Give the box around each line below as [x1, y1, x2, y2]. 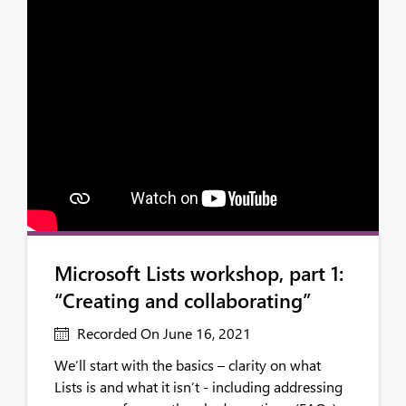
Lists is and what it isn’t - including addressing [54, 377, 343, 396]
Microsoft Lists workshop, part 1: [54, 259, 343, 286]
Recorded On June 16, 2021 [73, 324, 251, 343]
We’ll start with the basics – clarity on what [54, 355, 321, 374]
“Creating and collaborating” [54, 286, 311, 314]
